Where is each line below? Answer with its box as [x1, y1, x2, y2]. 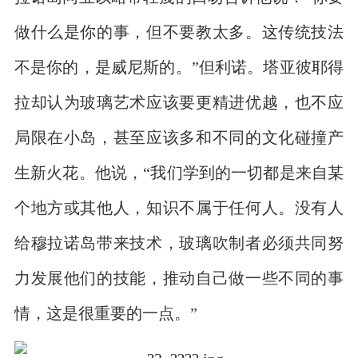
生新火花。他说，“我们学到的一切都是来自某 [14, 164, 344, 180]
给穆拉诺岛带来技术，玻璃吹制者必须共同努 [14, 234, 344, 250]
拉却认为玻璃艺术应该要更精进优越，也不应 [14, 93, 344, 109]
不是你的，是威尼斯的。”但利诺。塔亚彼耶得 [14, 58, 344, 74]
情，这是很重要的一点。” [14, 304, 197, 320]
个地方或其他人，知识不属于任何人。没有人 [14, 199, 344, 215]
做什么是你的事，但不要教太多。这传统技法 [14, 23, 344, 39]
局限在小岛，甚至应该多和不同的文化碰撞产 [14, 129, 344, 145]
